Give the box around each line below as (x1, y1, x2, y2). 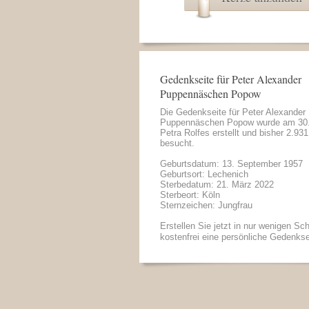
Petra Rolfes (160, 128, 210, 138)
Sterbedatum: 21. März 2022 (160, 179, 274, 190)
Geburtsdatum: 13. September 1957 (160, 159, 303, 169)
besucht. (160, 138, 195, 148)
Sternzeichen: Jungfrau (160, 200, 252, 210)
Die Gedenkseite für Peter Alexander (160, 107, 306, 117)
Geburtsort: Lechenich (160, 169, 248, 179)
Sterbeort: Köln (160, 190, 220, 200)
